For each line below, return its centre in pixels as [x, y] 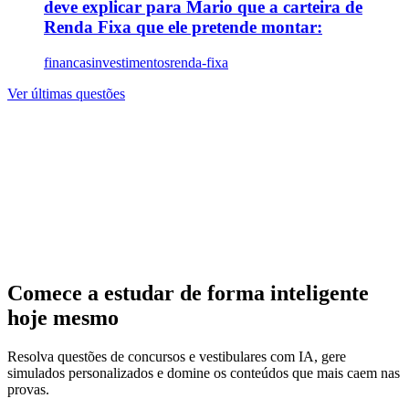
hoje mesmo [63, 318]
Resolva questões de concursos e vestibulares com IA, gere [177, 357]
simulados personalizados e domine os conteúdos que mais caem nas [204, 373]
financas [68, 62]
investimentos [131, 62]
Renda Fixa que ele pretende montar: [183, 27]
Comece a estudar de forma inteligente [188, 294]
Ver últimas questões [66, 93]
